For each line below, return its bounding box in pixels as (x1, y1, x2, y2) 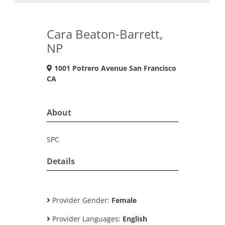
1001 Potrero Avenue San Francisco (52, 63, 176, 73)
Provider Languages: (50, 214, 123, 223)
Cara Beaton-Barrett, (47, 26, 163, 42)
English (123, 214, 147, 223)
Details (47, 156, 75, 167)
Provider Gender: (50, 195, 111, 205)
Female (111, 195, 137, 205)
